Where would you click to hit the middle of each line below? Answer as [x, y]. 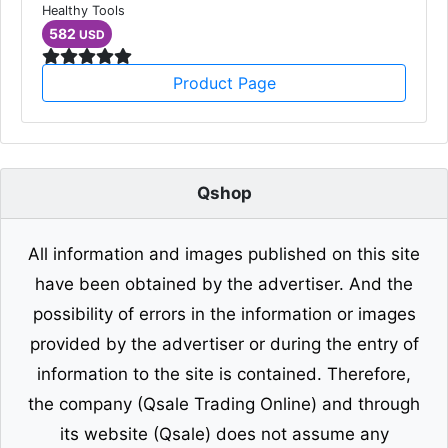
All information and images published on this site [224, 254]
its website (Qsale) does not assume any [224, 434]
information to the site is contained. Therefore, [224, 374]
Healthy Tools [83, 11]
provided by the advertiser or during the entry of [224, 344]
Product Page [224, 83]
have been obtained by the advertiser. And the [224, 284]
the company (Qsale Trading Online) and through [224, 404]
